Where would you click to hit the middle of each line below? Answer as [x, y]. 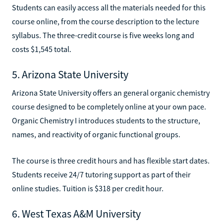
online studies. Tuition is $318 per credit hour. [88, 188]
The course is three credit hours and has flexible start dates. [111, 160]
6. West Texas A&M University [76, 213]
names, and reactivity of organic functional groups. [96, 134]
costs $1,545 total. [42, 49]
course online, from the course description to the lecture [106, 21]
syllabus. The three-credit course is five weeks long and [103, 35]
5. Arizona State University [70, 74]
